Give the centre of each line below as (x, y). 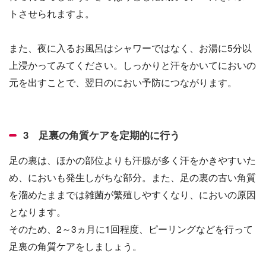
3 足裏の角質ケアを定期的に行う (102, 135)
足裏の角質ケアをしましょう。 (75, 246)
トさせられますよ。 (52, 13)
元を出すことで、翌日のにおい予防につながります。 (123, 82)
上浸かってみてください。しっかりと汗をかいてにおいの (132, 65)
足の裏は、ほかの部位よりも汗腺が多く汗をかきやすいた (132, 160)
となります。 (37, 212)
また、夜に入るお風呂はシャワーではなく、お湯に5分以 (130, 48)
